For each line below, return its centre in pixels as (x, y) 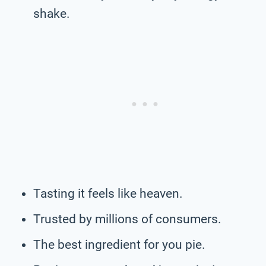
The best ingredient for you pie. (119, 244)
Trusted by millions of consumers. (127, 219)
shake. (52, 13)
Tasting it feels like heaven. (108, 193)
